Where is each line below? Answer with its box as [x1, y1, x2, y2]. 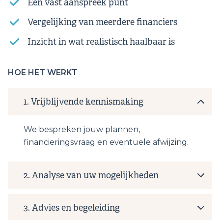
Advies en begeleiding [32, 202, 120, 214]
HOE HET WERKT [8, 68, 78, 78]
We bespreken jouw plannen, [24, 125, 140, 135]
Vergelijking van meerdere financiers [27, 17, 177, 28]
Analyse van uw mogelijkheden [32, 170, 159, 181]
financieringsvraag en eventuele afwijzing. [24, 137, 189, 147]
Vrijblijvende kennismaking [31, 96, 143, 108]
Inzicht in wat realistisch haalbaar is [27, 36, 175, 48]
